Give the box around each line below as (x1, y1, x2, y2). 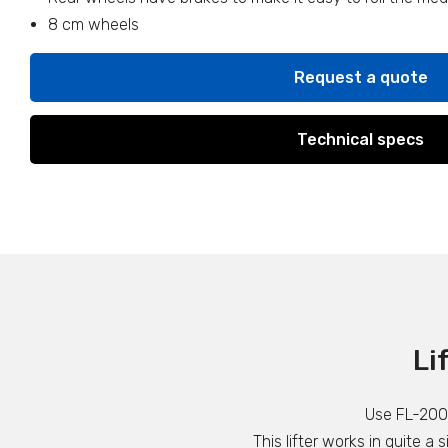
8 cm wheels (48, 15, 139, 34)
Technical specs (297, 130, 424, 150)
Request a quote (293, 68, 428, 87)
